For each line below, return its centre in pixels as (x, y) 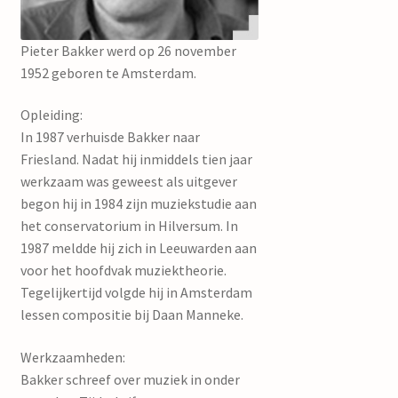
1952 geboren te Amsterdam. (108, 72)
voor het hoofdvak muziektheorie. (123, 271)
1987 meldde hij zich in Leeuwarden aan (138, 248)
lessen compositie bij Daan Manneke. (131, 315)
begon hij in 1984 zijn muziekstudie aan (138, 204)
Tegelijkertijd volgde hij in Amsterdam (136, 293)
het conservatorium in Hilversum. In (129, 226)
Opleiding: (51, 115)
